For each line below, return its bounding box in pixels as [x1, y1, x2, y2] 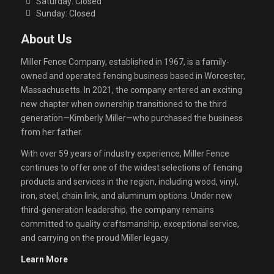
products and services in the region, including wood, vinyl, [20, 177, 239, 187]
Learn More [20, 254, 68, 265]
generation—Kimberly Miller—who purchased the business [20, 113, 243, 124]
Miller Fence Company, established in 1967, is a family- [20, 57, 229, 67]
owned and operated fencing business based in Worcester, [20, 71, 245, 81]
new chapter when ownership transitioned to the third [20, 99, 227, 109]
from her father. [20, 127, 83, 138]
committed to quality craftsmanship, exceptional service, [20, 219, 239, 229]
